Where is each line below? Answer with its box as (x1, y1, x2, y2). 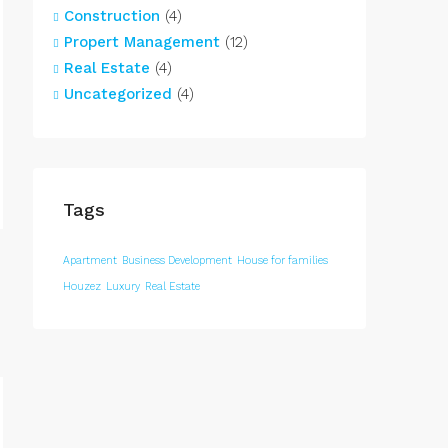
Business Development (122, 254, 232, 267)
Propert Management (64, 33, 220, 51)
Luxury (106, 280, 140, 293)
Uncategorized (64, 85, 172, 103)
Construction (64, 7, 160, 25)
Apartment (63, 254, 117, 267)
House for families (237, 254, 328, 267)
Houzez (63, 280, 101, 293)
